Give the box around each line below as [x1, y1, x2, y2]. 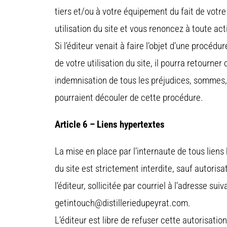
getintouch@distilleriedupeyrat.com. [55, 197, 191, 209]
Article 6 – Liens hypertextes [55, 119, 165, 131]
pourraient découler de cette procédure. [55, 92, 203, 104]
